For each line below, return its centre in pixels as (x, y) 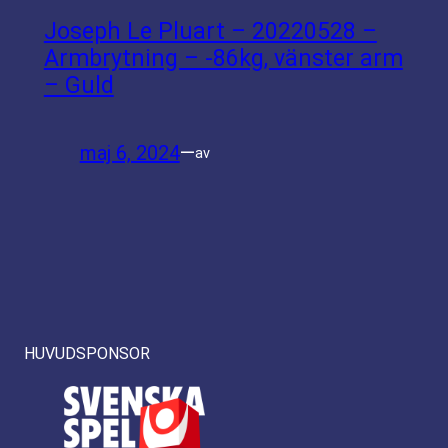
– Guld (78, 85)
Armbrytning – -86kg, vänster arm (223, 58)
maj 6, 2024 (129, 153)
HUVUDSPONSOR (87, 353)
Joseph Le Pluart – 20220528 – (210, 31)
